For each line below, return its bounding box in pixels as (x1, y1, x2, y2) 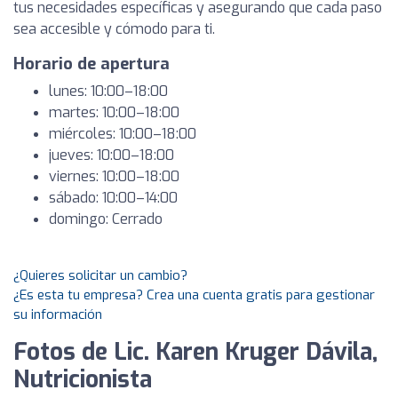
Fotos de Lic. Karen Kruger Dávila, (13, 337, 378, 368)
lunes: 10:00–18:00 (49, 82, 168, 100)
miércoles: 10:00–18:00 (49, 124, 196, 143)
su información (13, 306, 102, 323)
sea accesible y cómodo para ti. (13, 20, 215, 38)
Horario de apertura (13, 53, 170, 75)
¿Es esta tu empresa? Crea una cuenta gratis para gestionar (13, 286, 375, 304)
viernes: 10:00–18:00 (49, 167, 179, 186)
